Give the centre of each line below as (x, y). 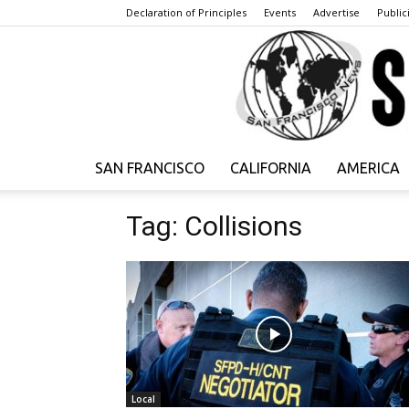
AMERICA (368, 168)
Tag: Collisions (214, 226)
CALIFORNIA (271, 168)
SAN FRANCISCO (150, 168)
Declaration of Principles (186, 12)
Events (280, 12)
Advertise (336, 12)
